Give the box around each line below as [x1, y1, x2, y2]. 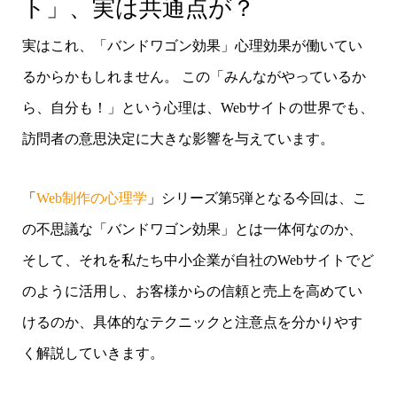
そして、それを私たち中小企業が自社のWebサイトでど [21, 252, 374, 268]
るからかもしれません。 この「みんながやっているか [21, 68, 366, 84]
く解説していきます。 [21, 345, 164, 361]
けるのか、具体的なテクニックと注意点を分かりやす [21, 314, 362, 330]
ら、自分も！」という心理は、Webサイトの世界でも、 [21, 99, 374, 115]
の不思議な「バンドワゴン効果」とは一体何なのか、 [21, 221, 362, 237]
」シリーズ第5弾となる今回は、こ [146, 190, 367, 206]
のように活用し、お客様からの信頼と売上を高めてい [21, 283, 362, 299]
